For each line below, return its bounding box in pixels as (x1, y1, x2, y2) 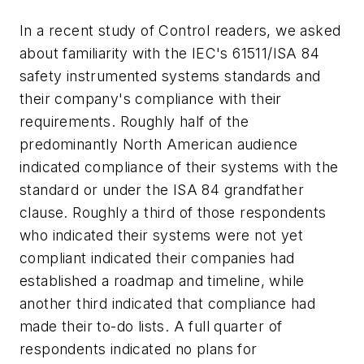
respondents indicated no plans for (19, 340, 258, 358)
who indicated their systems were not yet (19, 227, 303, 245)
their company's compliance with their (19, 90, 282, 108)
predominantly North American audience (19, 136, 298, 154)
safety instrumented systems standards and (19, 67, 321, 85)
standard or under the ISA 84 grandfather (19, 181, 304, 199)
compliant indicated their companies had (19, 249, 295, 267)
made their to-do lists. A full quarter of (19, 318, 283, 336)
